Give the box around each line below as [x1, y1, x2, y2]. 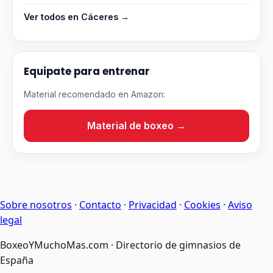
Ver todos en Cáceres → [24, 12, 129, 23]
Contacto [79, 198, 121, 212]
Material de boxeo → [87, 119, 186, 132]
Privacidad [129, 198, 177, 212]
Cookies [184, 198, 221, 212]
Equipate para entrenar [24, 64, 150, 79]
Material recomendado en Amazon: [24, 89, 165, 100]
